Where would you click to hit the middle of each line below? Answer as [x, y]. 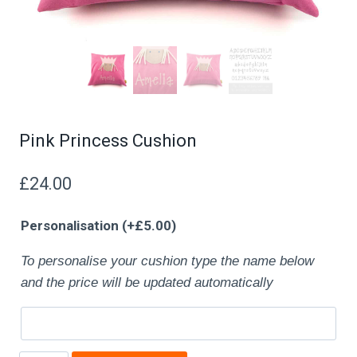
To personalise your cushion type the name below [167, 261]
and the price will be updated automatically [147, 282]
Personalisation [71, 225]
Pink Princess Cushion [108, 141]
